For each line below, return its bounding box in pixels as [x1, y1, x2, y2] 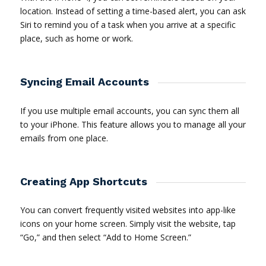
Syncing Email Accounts [20, 75, 149, 88]
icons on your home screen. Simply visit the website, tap [20, 218, 236, 230]
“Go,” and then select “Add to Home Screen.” [20, 232, 191, 243]
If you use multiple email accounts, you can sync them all [20, 104, 239, 116]
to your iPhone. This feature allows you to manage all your [20, 118, 246, 130]
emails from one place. [20, 132, 108, 144]
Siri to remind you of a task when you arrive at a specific [20, 19, 236, 31]
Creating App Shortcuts [20, 175, 147, 188]
